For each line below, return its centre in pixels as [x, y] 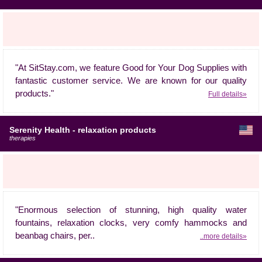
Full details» [227, 94]
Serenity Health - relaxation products [83, 130]
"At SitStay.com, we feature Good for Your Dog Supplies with [131, 68]
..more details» [223, 236]
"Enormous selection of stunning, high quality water [131, 210]
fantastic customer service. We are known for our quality [131, 81]
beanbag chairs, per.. [55, 236]
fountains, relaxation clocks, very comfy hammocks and [131, 223]
